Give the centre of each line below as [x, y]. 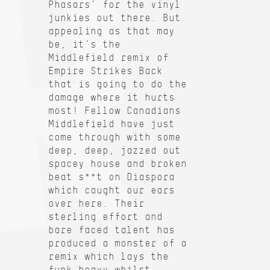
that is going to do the [118, 84]
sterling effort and [105, 216]
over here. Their [96, 203]
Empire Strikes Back [105, 71]
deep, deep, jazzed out [115, 150]
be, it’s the [84, 44]
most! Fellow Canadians [115, 110]
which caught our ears [111, 190]
